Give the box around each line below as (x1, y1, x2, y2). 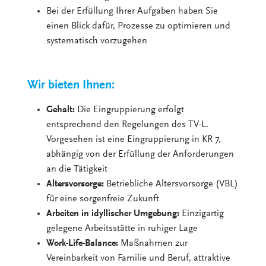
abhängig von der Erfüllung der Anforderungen (46, 150, 235, 160)
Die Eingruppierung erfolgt (77, 105, 185, 115)
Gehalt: (46, 105, 78, 115)
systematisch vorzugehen (46, 36, 148, 46)
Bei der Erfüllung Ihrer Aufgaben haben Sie (46, 7, 218, 17)
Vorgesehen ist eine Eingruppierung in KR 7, (46, 135, 221, 145)
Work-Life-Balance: (46, 239, 121, 249)
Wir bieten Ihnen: (27, 80, 115, 93)
